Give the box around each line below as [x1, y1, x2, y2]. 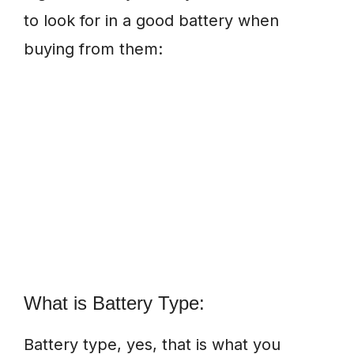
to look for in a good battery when [24, 11, 279, 31]
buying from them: [24, 40, 163, 59]
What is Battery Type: [24, 292, 205, 314]
